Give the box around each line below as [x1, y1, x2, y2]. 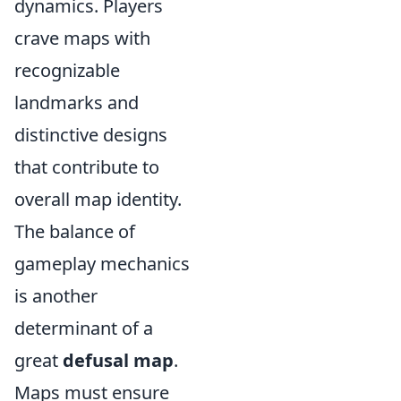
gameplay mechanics [14, 252, 190, 277]
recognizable [14, 58, 120, 83]
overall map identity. [14, 187, 182, 212]
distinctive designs [14, 123, 167, 148]
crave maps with [14, 26, 150, 51]
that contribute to [14, 155, 159, 180]
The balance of [14, 219, 135, 244]
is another [14, 284, 98, 309]
